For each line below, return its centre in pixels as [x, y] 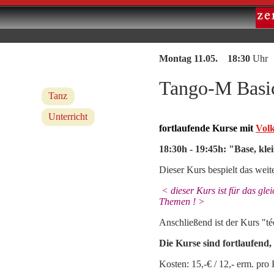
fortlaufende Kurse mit [207, 128]
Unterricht [68, 117]
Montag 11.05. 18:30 [205, 58]
